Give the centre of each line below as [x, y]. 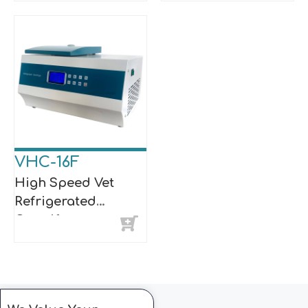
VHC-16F [47, 162]
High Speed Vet [64, 183]
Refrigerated [55, 201]
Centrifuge [49, 220]
